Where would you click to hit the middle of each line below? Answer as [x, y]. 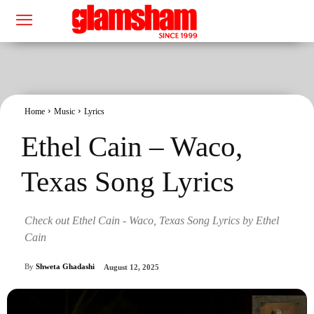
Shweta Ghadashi [65, 267]
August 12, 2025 [131, 267]
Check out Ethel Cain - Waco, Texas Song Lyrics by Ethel [152, 220]
